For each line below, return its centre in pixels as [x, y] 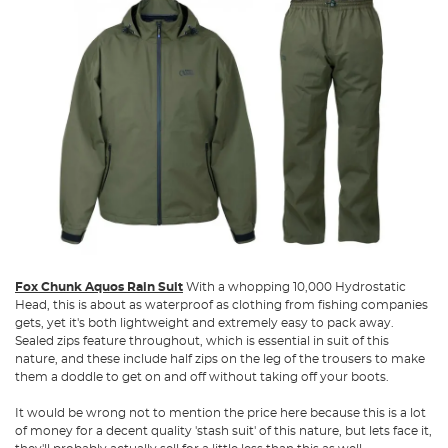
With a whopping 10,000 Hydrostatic [294, 287]
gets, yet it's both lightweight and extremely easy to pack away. [204, 323]
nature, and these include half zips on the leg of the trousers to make [220, 359]
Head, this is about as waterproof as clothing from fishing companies [221, 305]
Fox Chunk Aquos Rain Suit [99, 287]
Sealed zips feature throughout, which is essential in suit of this [202, 341]
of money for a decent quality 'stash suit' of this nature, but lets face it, [223, 431]
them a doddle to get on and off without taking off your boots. [202, 377]
